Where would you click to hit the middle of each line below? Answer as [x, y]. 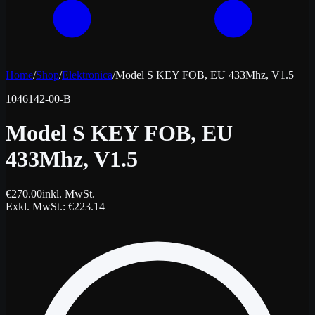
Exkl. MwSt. [34, 206]
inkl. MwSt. [69, 193]
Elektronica [87, 75]
